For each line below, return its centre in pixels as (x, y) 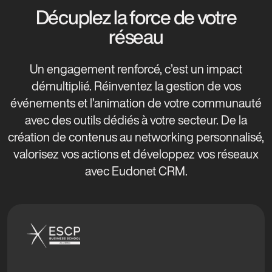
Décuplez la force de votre (136, 17)
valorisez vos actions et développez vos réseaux (136, 154)
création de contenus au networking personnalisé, (136, 137)
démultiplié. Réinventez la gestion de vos (136, 86)
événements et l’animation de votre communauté (136, 103)
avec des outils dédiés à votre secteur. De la (136, 120)
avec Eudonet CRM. (136, 171)
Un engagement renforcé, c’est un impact (136, 69)
